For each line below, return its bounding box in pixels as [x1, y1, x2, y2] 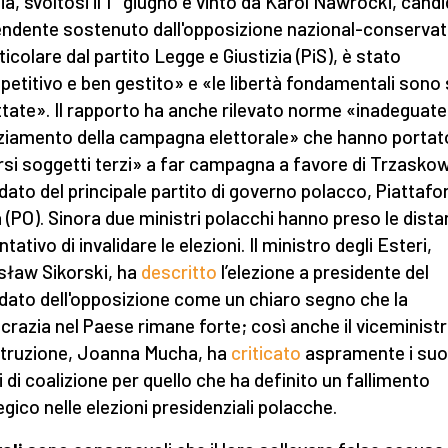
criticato [231, 341, 301, 364]
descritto [141, 260, 217, 283]
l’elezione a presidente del [217, 260, 429, 283]
